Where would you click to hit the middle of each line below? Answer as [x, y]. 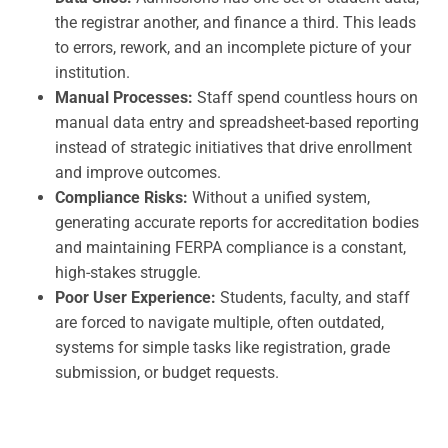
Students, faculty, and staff [313, 297]
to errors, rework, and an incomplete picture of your [233, 47]
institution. [92, 72]
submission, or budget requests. [167, 372]
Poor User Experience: [135, 297]
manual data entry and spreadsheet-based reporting [237, 122]
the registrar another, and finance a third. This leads [235, 22]
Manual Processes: [124, 97]
